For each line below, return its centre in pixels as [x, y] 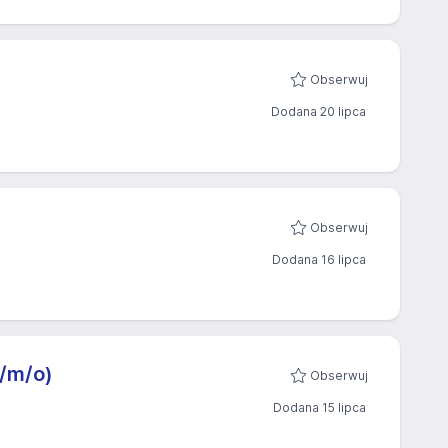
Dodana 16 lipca [319, 259]
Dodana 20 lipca [318, 111]
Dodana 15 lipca [319, 407]
